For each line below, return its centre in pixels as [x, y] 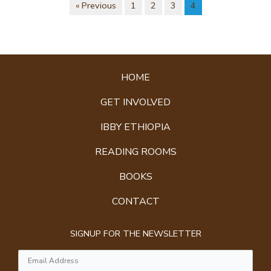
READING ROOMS [135, 152]
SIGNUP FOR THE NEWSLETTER [135, 233]
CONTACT [135, 201]
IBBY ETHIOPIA [135, 127]
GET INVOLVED [135, 102]
